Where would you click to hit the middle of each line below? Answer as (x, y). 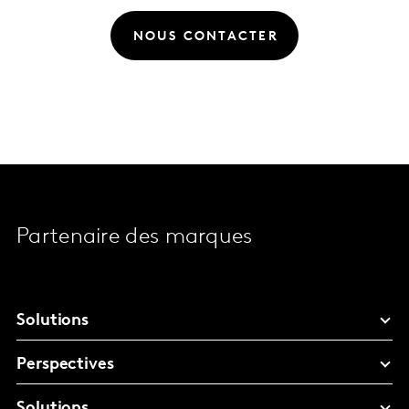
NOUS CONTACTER (205, 37)
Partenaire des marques (135, 237)
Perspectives (65, 365)
